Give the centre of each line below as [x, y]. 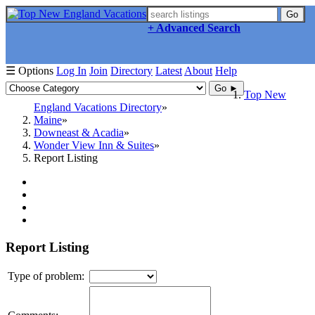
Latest [169, 71]
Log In [71, 71]
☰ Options [30, 71]
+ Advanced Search [194, 28]
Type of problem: [46, 276]
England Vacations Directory [98, 107]
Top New [265, 95]
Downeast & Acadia [79, 133]
